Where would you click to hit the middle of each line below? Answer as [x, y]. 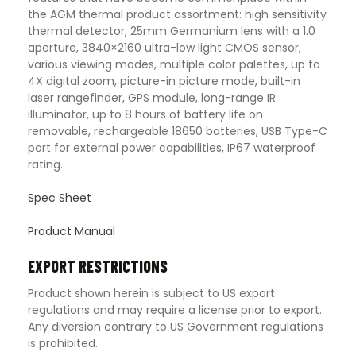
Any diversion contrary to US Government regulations [176, 327]
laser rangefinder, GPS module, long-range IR [152, 98]
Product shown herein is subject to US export [151, 294]
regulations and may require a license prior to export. [175, 310]
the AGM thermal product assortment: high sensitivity [177, 15]
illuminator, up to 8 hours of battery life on [145, 115]
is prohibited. [63, 344]
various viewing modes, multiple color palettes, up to [174, 65]
